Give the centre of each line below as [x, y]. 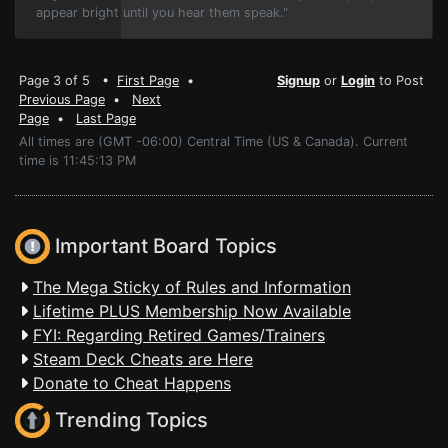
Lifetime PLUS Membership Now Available [192, 311]
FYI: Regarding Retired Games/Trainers [179, 335]
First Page [148, 80]
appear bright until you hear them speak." [162, 12]
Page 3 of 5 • [68, 80]
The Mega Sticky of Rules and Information [192, 287]
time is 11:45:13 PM [77, 160]
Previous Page [62, 99]
